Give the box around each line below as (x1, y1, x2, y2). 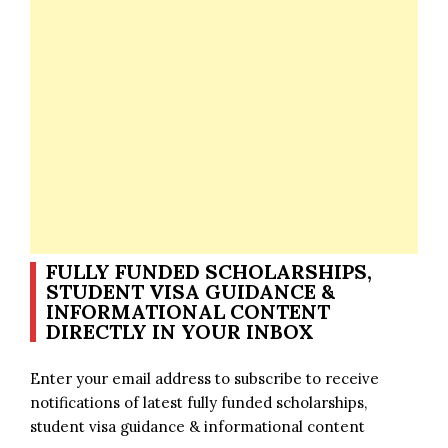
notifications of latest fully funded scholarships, (30, 392, 367, 412)
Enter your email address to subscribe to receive (30, 368, 379, 388)
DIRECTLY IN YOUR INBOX (46, 318, 314, 344)
